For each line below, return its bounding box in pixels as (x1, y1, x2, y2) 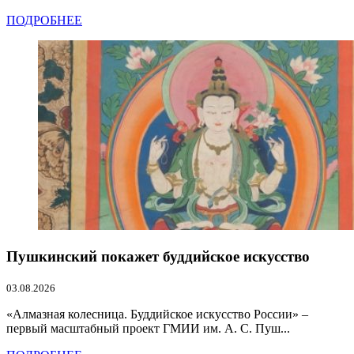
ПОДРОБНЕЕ (6, 13, 82, 28)
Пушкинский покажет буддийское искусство (6, 247, 310, 265)
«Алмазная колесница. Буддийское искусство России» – (6, 307, 308, 321)
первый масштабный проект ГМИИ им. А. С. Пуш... (6, 321, 290, 335)
